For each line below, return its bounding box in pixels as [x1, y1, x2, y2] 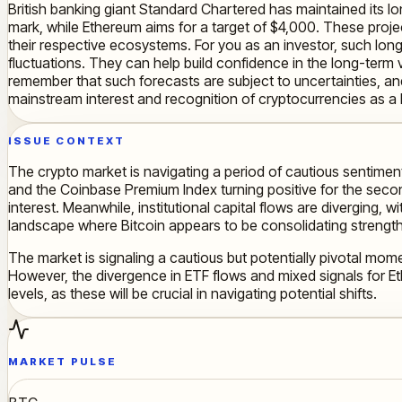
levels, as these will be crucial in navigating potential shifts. [8, 284, 377, 303]
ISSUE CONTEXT [8, 135, 125, 148]
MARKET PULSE [8, 354, 117, 368]
